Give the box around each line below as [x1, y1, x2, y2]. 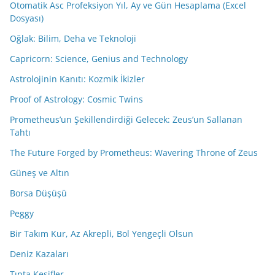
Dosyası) [10, 12, 44, 24]
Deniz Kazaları [10, 247, 69, 260]
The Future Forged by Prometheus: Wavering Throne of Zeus [10, 146, 258, 158]
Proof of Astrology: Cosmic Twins [10, 93, 143, 105]
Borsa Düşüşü [10, 187, 67, 199]
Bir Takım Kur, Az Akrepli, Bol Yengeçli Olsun [10, 227, 193, 239]
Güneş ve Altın [10, 166, 69, 179]
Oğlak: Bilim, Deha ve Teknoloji [10, 32, 136, 44]
